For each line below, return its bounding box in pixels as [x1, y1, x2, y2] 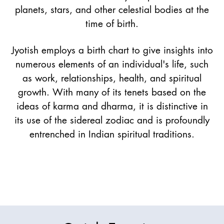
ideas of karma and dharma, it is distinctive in [16, 100, 208, 112]
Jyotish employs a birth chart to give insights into [11, 44, 213, 56]
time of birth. [85, 17, 138, 30]
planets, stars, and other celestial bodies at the [15, 3, 209, 16]
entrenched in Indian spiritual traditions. [29, 128, 194, 140]
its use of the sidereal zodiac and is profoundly [14, 114, 209, 126]
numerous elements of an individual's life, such [15, 58, 208, 70]
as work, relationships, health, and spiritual [22, 72, 201, 84]
